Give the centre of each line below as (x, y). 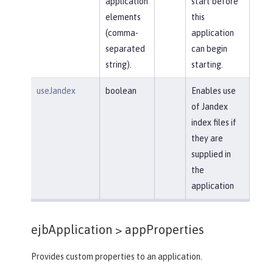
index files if (214, 122)
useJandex (56, 90)
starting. (207, 64)
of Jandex (209, 106)
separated (125, 48)
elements (123, 17)
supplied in (211, 154)
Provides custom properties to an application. (117, 256)
